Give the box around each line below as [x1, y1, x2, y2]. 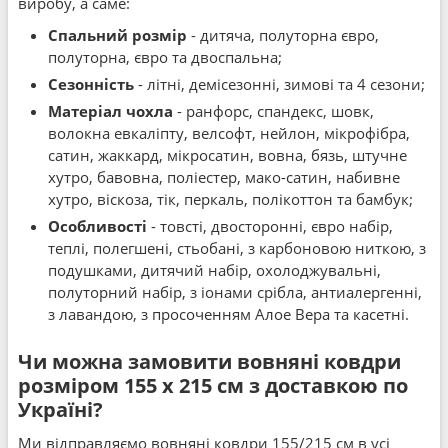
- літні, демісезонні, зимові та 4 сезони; [134, 74, 425, 94]
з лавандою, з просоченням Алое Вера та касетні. [48, 304, 409, 324]
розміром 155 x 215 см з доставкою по [18, 372, 408, 399]
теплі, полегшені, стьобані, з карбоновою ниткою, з [48, 238, 426, 258]
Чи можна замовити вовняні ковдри [18, 348, 401, 375]
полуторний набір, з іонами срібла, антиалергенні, [48, 282, 422, 302]
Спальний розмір [48, 25, 187, 45]
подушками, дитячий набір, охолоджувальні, [48, 260, 381, 280]
